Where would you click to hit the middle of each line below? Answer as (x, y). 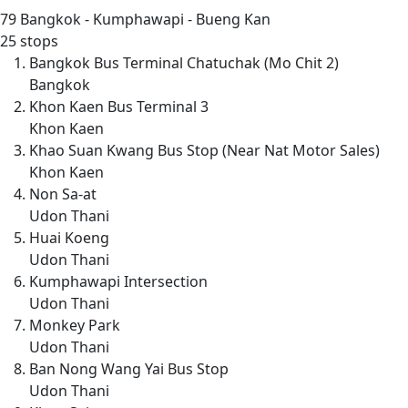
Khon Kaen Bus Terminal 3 (119, 106)
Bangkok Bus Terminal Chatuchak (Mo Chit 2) (184, 62)
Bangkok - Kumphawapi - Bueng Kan (143, 19)
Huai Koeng (69, 237)
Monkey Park (75, 325)
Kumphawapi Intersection (118, 281)
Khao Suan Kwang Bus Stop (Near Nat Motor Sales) (204, 150)
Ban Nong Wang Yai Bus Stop (129, 368)
